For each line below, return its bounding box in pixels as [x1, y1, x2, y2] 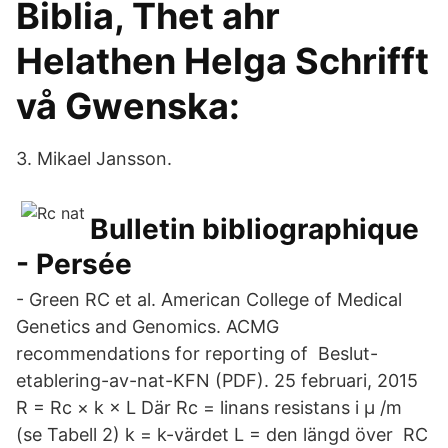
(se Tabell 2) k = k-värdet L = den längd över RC [16, 424, 428, 445]
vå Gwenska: [16, 84, 240, 128]
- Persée [16, 247, 132, 281]
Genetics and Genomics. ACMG [16, 316, 279, 337]
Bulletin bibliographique [90, 212, 419, 246]
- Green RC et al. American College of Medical [16, 289, 402, 310]
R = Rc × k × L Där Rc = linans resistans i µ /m [16, 397, 402, 418]
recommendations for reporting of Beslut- [16, 343, 378, 364]
